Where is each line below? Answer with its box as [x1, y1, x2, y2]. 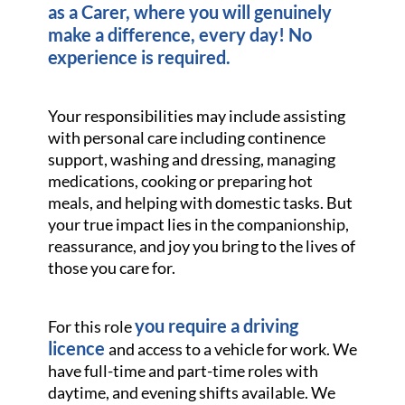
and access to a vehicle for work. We [108, 339, 357, 359]
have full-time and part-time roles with [47, 361, 318, 381]
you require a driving [134, 315, 298, 336]
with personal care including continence [47, 127, 325, 147]
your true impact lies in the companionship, [47, 214, 349, 234]
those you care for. [47, 258, 175, 278]
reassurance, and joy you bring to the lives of [47, 236, 355, 256]
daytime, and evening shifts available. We [47, 382, 335, 402]
